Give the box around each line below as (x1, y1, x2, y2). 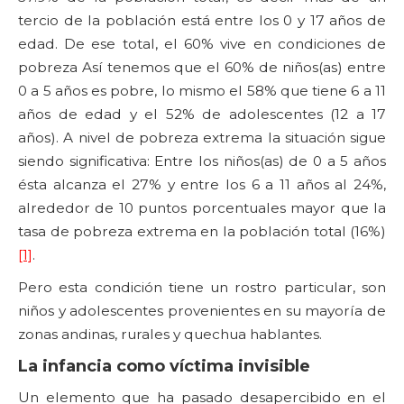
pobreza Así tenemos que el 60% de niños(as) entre (18, 59, 386, 77)
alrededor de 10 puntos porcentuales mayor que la (18, 199, 386, 217)
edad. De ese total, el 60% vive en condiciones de (18, 35, 386, 53)
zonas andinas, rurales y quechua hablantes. (18, 326, 322, 344)
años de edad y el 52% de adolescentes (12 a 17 (18, 106, 386, 124)
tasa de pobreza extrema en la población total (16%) (18, 223, 386, 241)
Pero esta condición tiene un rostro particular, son (18, 279, 386, 297)
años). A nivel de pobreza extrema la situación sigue (18, 129, 386, 147)
